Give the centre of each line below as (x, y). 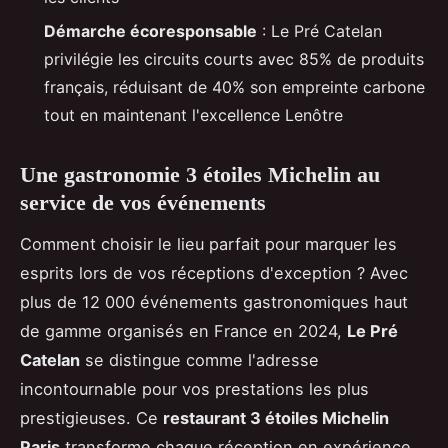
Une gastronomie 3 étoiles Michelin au (200, 175)
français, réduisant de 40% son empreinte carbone (234, 87)
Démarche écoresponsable (150, 31)
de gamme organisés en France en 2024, (183, 330)
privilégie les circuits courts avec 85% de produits (234, 59)
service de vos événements (143, 203)
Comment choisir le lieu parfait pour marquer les (208, 243)
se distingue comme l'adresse (199, 359)
